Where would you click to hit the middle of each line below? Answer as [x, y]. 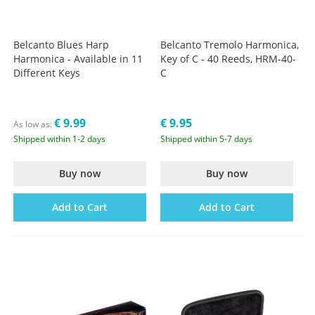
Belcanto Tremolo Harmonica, [230, 45]
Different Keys [47, 73]
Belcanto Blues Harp [62, 45]
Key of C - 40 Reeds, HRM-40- [229, 59]
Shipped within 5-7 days [207, 139]
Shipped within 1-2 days [60, 139]
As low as [32, 124]
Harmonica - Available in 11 [78, 59]
